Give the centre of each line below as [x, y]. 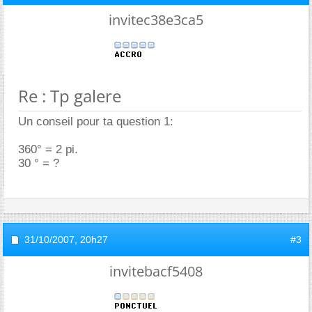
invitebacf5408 [156, 271]
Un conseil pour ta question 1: [96, 121]
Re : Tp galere [70, 95]
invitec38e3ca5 [156, 19]
